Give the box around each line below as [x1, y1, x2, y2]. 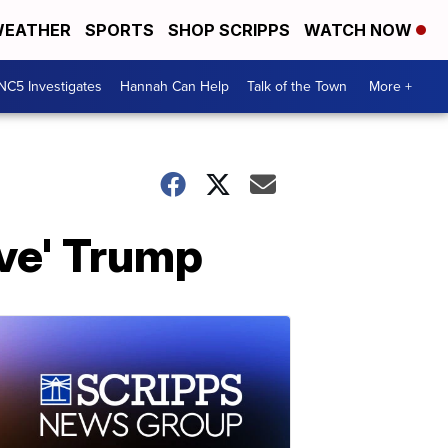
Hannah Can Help [120, 76, 229, 97]
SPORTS [85, 20, 154, 40]
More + [369, 76, 412, 97]
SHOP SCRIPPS [168, 20, 290, 40]
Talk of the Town [247, 76, 347, 97]
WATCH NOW [304, 20, 416, 40]
